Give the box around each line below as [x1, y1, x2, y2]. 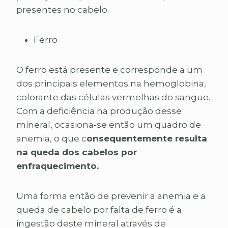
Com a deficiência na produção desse [16, 106, 182, 117]
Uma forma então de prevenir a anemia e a [16, 191, 206, 202]
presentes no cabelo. [16, 5, 109, 15]
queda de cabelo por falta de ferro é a [16, 205, 182, 215]
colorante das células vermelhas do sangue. [16, 92, 210, 103]
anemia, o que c [16, 133, 87, 144]
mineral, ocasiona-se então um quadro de [16, 120, 201, 130]
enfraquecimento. [16, 161, 99, 172]
